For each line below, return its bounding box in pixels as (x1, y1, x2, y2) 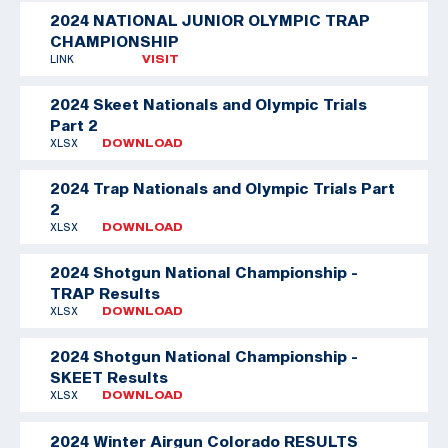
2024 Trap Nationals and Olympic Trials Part (50, 178, 395, 197)
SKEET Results (50, 367, 168, 386)
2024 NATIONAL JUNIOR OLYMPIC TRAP (50, 10, 370, 29)
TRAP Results (50, 283, 160, 302)
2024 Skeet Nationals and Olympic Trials (50, 94, 367, 113)
